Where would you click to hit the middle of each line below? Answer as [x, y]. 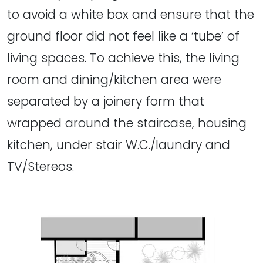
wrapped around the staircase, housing [127, 123]
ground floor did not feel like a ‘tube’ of [123, 36]
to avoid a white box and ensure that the [131, 14]
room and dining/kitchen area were [114, 79]
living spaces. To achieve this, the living [123, 58]
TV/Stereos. [41, 166]
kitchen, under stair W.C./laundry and [119, 144]
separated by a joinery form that [106, 101]
